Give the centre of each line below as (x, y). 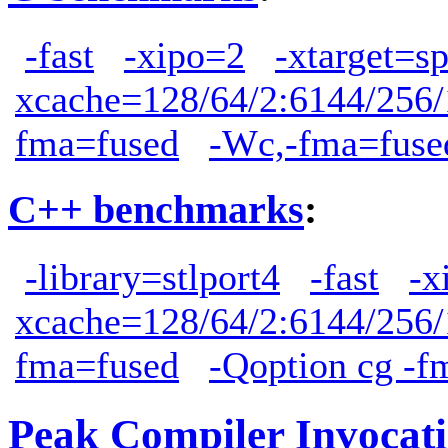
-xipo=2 (184, 54)
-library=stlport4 (152, 277)
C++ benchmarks (156, 210)
